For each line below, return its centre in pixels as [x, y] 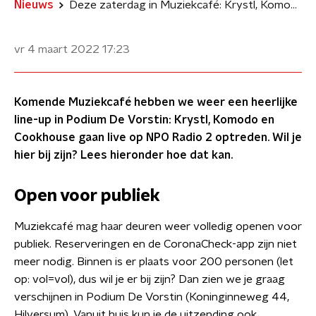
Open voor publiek [87, 196]
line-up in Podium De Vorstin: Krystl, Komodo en [144, 120]
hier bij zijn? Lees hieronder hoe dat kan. [123, 155]
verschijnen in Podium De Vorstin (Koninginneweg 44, [152, 297]
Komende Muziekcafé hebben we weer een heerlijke [156, 102]
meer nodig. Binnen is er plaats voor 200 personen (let [154, 262]
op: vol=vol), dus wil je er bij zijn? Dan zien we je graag [150, 279]
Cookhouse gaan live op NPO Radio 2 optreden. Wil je [158, 138]
